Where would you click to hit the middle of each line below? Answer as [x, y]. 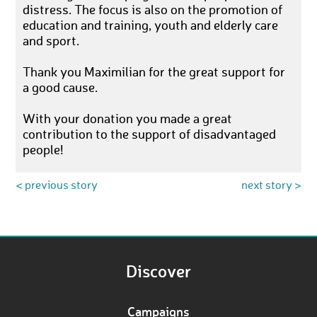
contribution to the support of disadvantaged [150, 135]
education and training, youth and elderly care [151, 26]
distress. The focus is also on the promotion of [153, 10]
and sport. [51, 41]
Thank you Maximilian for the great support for [154, 73]
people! [44, 150]
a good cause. [60, 88]
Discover [158, 270]
